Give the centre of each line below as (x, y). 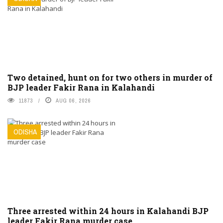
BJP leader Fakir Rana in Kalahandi (81, 88)
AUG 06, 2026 (73, 101)
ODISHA (25, 132)
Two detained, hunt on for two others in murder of (110, 78)
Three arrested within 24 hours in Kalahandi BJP (108, 211)
